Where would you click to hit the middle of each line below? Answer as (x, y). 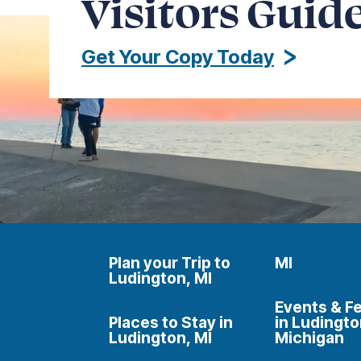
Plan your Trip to (169, 262)
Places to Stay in (170, 322)
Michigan (310, 337)
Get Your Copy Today (178, 56)
